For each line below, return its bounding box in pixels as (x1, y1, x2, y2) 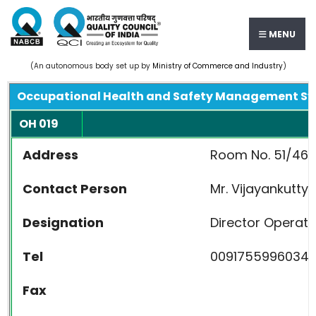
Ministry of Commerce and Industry (152, 61, 283, 71)
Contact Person (23, 180, 127, 197)
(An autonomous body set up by (30, 61, 152, 71)
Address (23, 146, 78, 164)
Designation (23, 214, 104, 231)
